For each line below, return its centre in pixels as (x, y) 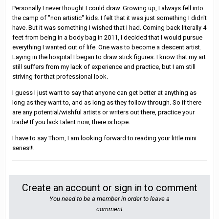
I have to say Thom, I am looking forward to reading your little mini (104, 138)
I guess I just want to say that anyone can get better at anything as (104, 92)
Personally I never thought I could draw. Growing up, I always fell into (108, 8)
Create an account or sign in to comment (109, 187)
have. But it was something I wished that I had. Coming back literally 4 (109, 27)
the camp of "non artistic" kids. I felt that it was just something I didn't (109, 18)
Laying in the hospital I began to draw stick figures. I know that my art (109, 57)
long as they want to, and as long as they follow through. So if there (107, 102)
